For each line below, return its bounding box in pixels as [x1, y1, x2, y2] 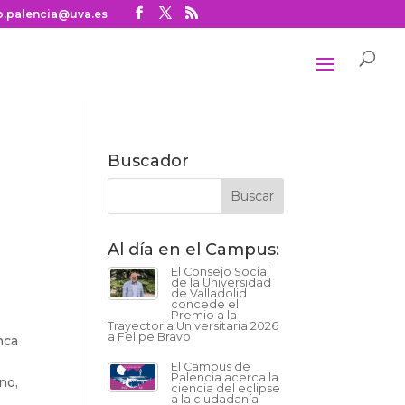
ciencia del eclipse [171, 381, 281, 395]
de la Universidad [171, 276, 272, 289]
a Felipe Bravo [108, 330, 192, 344]
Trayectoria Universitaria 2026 [108, 319, 279, 333]
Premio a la [171, 308, 238, 322]
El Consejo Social [171, 265, 270, 278]
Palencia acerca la [171, 371, 279, 384]
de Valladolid [171, 287, 248, 300]
